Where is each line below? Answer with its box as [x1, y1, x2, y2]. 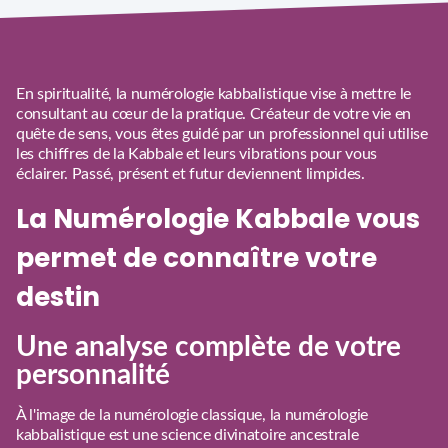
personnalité [16, 360, 170, 389]
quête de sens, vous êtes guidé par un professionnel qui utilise [16, 125, 428, 142]
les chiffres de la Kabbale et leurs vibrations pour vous [16, 145, 378, 162]
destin [16, 278, 100, 315]
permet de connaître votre [16, 239, 377, 276]
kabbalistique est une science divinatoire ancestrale [16, 426, 359, 443]
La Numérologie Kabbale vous [16, 200, 420, 237]
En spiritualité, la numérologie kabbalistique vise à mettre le [16, 85, 412, 102]
